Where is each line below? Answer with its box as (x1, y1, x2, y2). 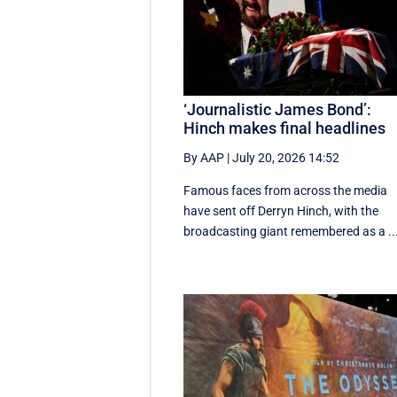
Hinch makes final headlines (183, 119, 386, 138)
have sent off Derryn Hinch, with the (183, 204, 379, 219)
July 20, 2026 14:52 (232, 151, 340, 166)
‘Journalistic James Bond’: (183, 100, 372, 120)
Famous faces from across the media (183, 183, 388, 198)
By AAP (183, 151, 225, 166)
